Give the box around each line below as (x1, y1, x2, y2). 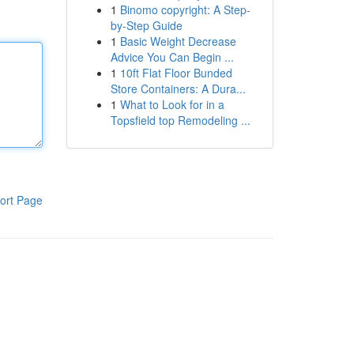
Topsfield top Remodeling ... (110, 112, 250, 128)
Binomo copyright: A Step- (119, 2, 250, 17)
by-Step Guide (110, 17, 183, 33)
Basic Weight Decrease (119, 33, 236, 49)
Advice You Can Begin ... (110, 49, 234, 65)
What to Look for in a (119, 96, 224, 112)
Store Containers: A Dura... (110, 81, 246, 96)
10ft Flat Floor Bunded (119, 65, 232, 81)
